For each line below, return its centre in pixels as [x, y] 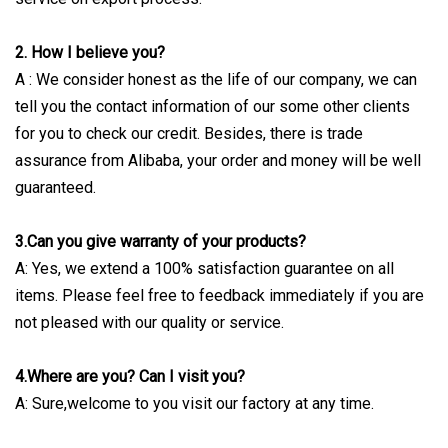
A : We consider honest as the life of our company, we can [216, 79]
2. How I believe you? [90, 52]
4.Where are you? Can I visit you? [130, 376]
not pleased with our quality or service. [149, 322]
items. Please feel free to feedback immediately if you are [219, 295]
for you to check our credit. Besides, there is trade [189, 133]
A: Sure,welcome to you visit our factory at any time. [194, 403]
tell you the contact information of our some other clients [212, 106]
